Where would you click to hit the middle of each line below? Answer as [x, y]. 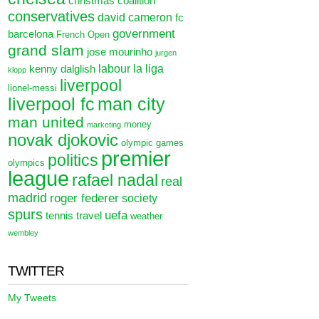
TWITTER [36, 271]
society [140, 198]
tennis [60, 216]
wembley [23, 233]
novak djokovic [63, 140]
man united [46, 122]
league [39, 178]
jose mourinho [120, 52]
